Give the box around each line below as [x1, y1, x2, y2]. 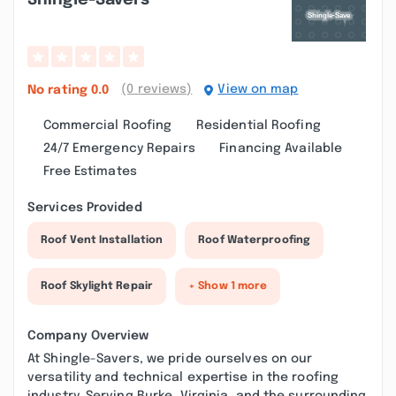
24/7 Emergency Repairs [42, 142, 195, 155]
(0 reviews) [121, 83, 193, 95]
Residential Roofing [195, 119, 321, 132]
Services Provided [27, 202, 142, 214]
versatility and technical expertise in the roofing [27, 371, 339, 384]
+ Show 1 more [188, 281, 268, 292]
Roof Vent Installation [41, 235, 164, 246]
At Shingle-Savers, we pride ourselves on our [27, 353, 313, 365]
